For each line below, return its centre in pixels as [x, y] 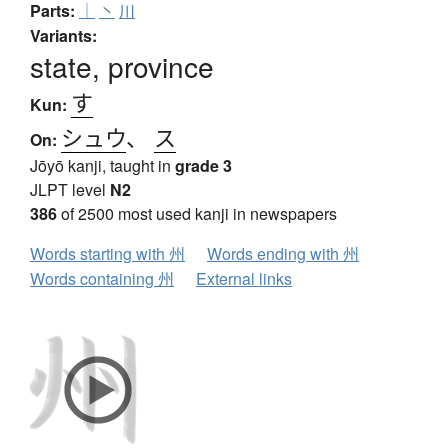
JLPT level [70, 190]
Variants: [63, 36]
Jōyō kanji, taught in [102, 166]
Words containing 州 [102, 279]
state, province [122, 66]
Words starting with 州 [107, 254]
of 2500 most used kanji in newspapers [197, 214]
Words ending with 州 [283, 254]
